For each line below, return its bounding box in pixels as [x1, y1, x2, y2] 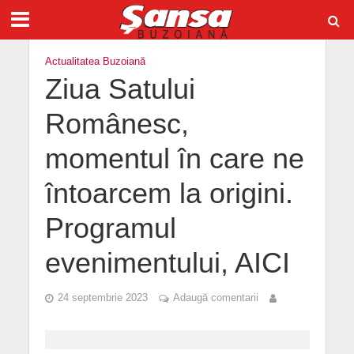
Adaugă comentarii [172, 292, 258, 303]
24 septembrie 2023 [57, 292, 148, 303]
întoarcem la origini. [44, 178, 293, 209]
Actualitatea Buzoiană [44, 56, 145, 67]
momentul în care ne [44, 143, 304, 175]
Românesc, [44, 108, 189, 140]
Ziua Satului [44, 73, 195, 105]
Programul [44, 213, 176, 244]
